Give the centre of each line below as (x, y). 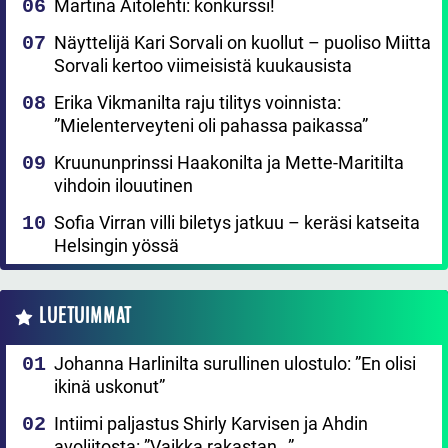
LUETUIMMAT (86, 315)
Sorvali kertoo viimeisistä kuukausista (203, 65)
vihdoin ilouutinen (123, 185)
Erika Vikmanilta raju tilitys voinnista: (197, 102)
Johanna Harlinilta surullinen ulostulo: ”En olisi (235, 363)
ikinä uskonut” (109, 386)
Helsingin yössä (116, 245)
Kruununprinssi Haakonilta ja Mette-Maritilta (229, 162)
